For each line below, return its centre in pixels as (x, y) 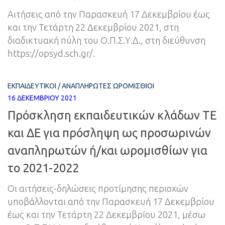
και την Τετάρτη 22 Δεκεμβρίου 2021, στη (93, 27)
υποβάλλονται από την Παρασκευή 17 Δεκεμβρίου (111, 201)
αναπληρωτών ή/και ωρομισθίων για (107, 150)
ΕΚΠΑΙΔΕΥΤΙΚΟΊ (32, 86)
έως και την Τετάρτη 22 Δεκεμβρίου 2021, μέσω (106, 214)
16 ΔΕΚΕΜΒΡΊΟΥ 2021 (42, 98)
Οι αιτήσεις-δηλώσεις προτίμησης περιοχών (98, 188)
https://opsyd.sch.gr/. (51, 53)
